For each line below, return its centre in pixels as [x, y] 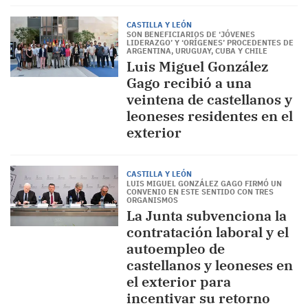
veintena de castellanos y [209, 99]
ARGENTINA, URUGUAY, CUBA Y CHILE [197, 51]
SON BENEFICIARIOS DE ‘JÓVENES [190, 34]
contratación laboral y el [207, 232]
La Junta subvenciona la [206, 216]
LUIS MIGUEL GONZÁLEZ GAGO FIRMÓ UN [204, 184]
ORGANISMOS [152, 200]
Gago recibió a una [189, 83]
